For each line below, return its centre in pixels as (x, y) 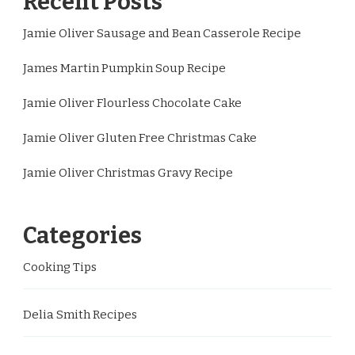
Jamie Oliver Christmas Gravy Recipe (128, 172)
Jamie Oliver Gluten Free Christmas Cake (140, 137)
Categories (82, 235)
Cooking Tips (60, 267)
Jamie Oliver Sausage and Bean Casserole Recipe (162, 33)
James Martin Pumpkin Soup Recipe (124, 68)
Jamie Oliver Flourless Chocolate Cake (132, 103)
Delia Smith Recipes (80, 314)
